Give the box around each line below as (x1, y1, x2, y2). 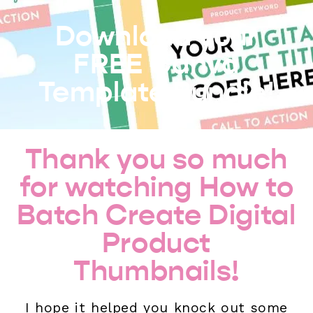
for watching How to (19, 170, 294, 205)
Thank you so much (24, 142, 289, 177)
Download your (54, 19, 259, 54)
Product (101, 226, 212, 261)
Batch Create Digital (17, 198, 296, 233)
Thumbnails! (73, 254, 240, 289)
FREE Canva (73, 47, 240, 82)
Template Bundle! (38, 75, 275, 110)
